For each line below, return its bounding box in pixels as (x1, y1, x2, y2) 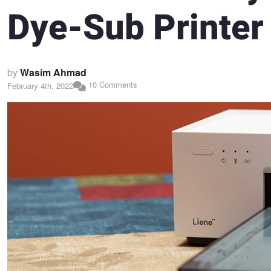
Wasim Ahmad (20, 65, 87, 80)
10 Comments (85, 79, 137, 91)
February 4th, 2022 (7, 79, 73, 91)
